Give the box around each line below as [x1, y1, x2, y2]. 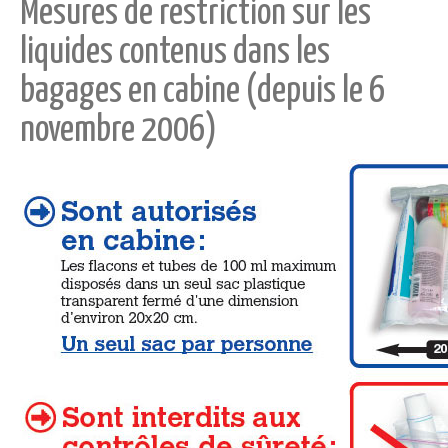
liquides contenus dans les [20, 35, 330, 71]
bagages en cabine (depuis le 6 [20, 74, 385, 110]
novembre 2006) [20, 113, 217, 149]
